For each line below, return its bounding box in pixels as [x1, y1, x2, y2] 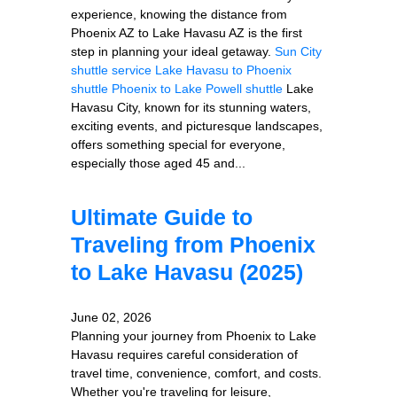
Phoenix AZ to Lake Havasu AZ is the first [71, 25, 302, 40]
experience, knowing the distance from [71, 6, 287, 21]
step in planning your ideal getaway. [71, 43, 275, 58]
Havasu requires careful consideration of [71, 346, 298, 362]
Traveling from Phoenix [71, 231, 315, 257]
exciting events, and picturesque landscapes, [71, 118, 323, 133]
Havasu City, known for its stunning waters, [71, 99, 311, 114]
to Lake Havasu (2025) [71, 259, 303, 284]
